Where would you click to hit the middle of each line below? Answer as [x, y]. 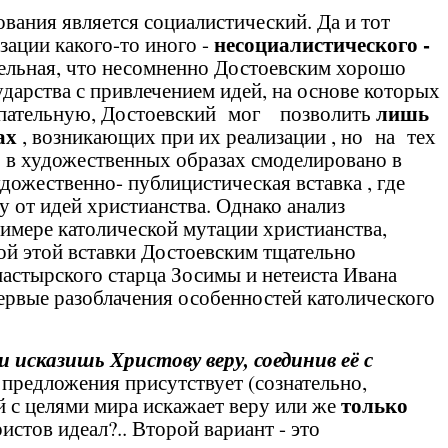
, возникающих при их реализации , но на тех [226, 135]
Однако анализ [280, 204]
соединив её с [313, 359]
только [374, 404]
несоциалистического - [322, 43]
